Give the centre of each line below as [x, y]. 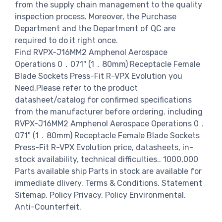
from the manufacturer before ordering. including [109, 111]
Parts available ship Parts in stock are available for [108, 171]
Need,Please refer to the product [76, 88]
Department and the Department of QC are [95, 28]
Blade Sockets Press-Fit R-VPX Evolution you [99, 76]
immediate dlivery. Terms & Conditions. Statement [109, 183]
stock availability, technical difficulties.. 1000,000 [107, 159]
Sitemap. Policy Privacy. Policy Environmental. [100, 195]
